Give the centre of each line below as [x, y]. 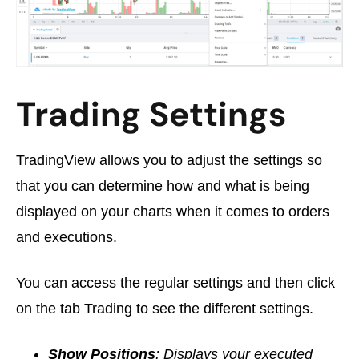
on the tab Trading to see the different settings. [165, 309]
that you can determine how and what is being [163, 186]
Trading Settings [151, 114]
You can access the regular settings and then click [175, 283]
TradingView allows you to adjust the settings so [169, 160]
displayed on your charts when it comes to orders [173, 211]
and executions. [67, 237]
